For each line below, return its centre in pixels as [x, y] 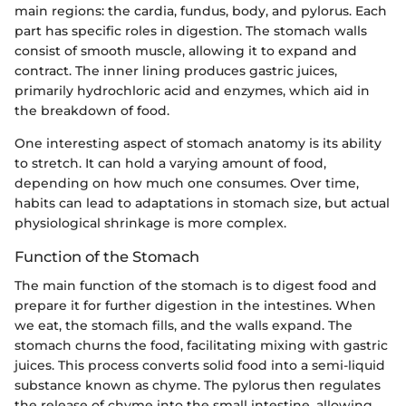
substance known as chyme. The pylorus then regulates [198, 385]
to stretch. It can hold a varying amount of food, [170, 163]
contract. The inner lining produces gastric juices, [176, 70]
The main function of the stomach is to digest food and [196, 285]
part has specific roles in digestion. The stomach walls [191, 30]
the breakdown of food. [92, 110]
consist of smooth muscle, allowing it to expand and [186, 50]
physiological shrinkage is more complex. [150, 222]
